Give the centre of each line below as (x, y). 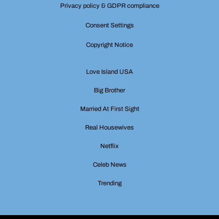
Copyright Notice (109, 45)
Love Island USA (109, 72)
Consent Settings (109, 26)
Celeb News (109, 165)
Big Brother (109, 91)
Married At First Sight (109, 109)
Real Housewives (109, 128)
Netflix (109, 146)
